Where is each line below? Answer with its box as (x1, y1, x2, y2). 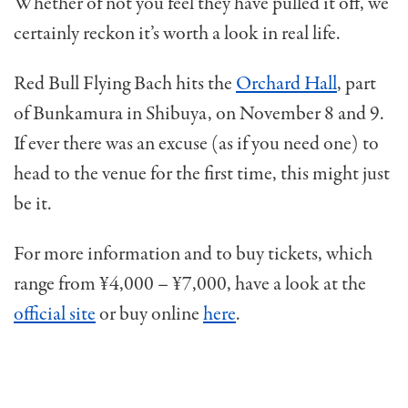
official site (14, 300, 96, 328)
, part (337, 69, 376, 97)
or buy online (96, 300, 203, 328)
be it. (14, 189, 52, 218)
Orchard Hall (236, 69, 337, 97)
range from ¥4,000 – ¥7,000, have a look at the (14, 270, 366, 298)
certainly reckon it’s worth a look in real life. (14, 19, 341, 47)
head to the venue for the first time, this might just (14, 159, 390, 188)
